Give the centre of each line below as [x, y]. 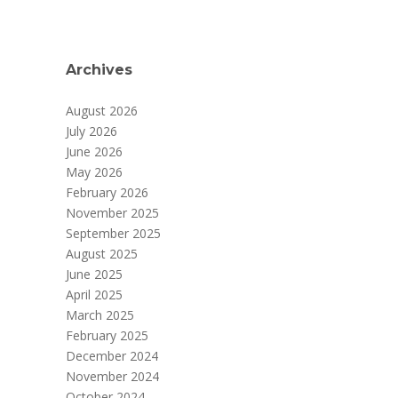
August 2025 [102, 254]
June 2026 [94, 152]
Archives [99, 70]
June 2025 [94, 275]
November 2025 [112, 213]
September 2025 [113, 234]
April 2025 [94, 295]
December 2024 [112, 356]
